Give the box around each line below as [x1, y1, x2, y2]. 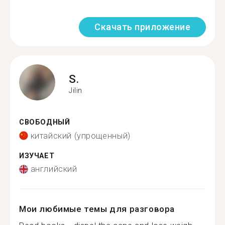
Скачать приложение [94, 22, 190, 32]
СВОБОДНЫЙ [19, 118, 70, 127]
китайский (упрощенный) [30, 131, 131, 141]
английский [30, 164, 77, 174]
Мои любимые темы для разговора [19, 204, 175, 214]
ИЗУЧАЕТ [19, 151, 55, 160]
